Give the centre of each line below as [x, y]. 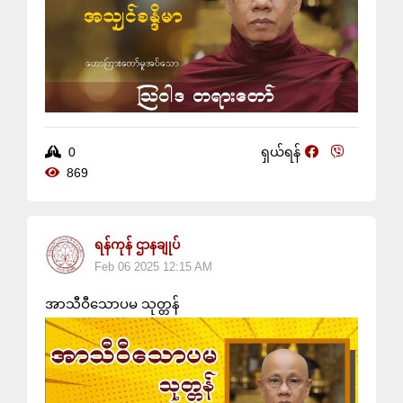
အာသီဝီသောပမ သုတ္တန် [112, 303]
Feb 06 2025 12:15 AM [153, 266]
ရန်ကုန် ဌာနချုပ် [137, 244]
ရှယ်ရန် [281, 152]
